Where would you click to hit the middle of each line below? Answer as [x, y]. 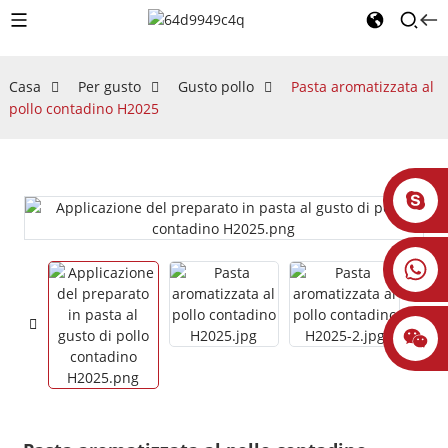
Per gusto [109, 86]
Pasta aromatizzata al [362, 86]
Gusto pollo [215, 86]
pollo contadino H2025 [83, 108]
